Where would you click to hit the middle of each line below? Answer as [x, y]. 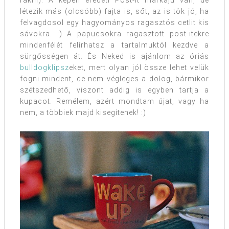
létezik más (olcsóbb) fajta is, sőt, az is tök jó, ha [114, 12]
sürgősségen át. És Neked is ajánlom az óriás [114, 56]
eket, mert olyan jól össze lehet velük [139, 68]
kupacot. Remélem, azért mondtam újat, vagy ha [114, 101]
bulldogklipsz [44, 68]
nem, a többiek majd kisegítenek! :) [83, 113]
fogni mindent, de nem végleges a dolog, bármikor [114, 79]
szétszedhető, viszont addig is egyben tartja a [114, 90]
